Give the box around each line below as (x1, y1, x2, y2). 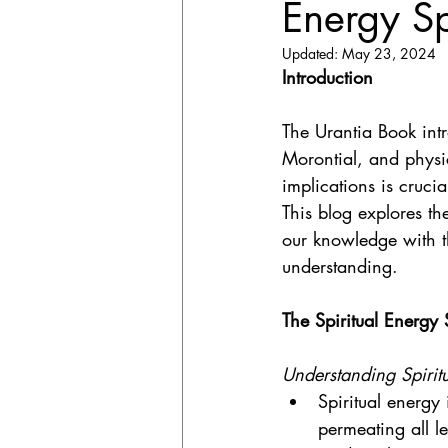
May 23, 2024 (342, 43, 436, 63)
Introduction (282, 64, 373, 89)
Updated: (282, 43, 342, 63)
